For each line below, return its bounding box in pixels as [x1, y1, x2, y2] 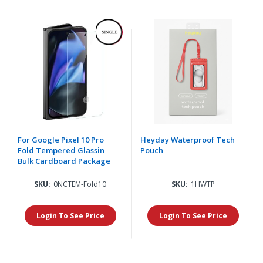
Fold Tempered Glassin [18, 144, 104, 156]
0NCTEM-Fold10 [53, 178, 106, 189]
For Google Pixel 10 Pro [18, 134, 104, 145]
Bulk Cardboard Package [18, 155, 110, 166]
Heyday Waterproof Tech [140, 134, 235, 145]
